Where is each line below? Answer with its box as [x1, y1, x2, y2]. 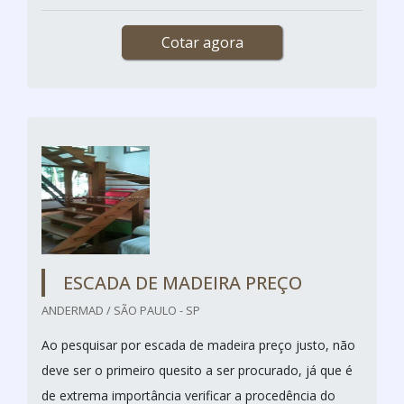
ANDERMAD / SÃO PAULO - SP [41, 301, 200, 318]
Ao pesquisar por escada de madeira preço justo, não [41, 335, 355, 353]
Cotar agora [161, 32, 243, 52]
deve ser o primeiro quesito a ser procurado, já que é [41, 361, 353, 379]
